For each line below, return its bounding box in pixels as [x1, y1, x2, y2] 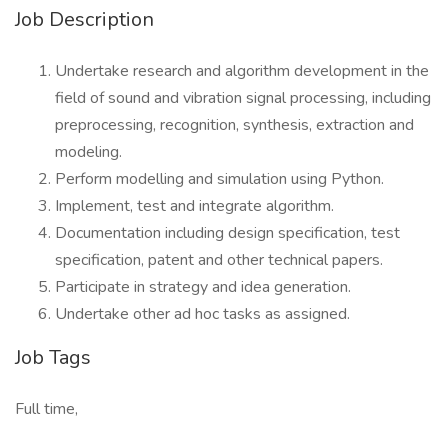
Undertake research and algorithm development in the [55, 60, 429, 82]
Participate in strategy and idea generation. [55, 276, 351, 298]
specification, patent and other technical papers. [55, 249, 383, 271]
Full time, [15, 398, 78, 420]
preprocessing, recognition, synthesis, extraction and [55, 114, 414, 136]
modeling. [55, 141, 122, 163]
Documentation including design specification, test [55, 222, 400, 244]
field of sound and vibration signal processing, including [55, 87, 431, 109]
